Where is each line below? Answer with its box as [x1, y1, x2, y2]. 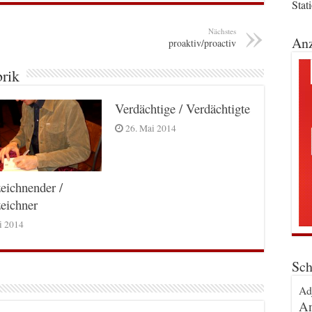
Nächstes [208, 25, 236, 36]
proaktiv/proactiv [169, 36, 236, 49]
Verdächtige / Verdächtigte [114, 99, 250, 117]
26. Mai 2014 [125, 121, 176, 134]
